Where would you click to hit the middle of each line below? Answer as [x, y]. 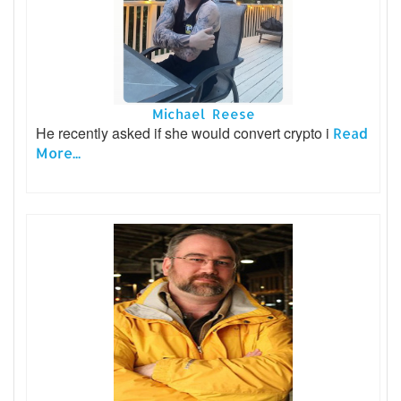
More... [58, 152]
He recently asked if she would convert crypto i [184, 132]
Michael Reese [203, 114]
